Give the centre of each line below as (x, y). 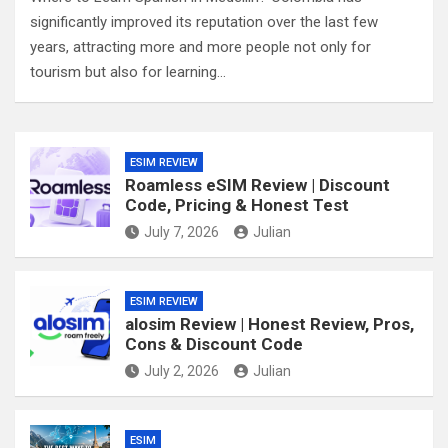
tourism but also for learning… (128, 72)
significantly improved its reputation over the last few (204, 22)
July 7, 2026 (181, 232)
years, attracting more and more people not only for (200, 47)
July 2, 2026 (181, 371)
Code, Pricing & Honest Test (237, 205)
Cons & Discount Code (214, 344)
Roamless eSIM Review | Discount (257, 185)
